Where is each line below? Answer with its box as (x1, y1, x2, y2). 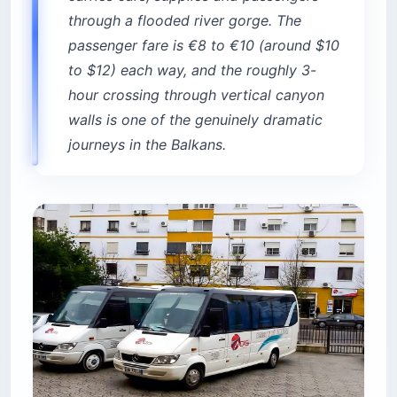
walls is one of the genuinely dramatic (68, 110, 323, 128)
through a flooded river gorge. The (68, 11, 301, 29)
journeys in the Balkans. (68, 135, 226, 153)
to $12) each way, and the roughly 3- (68, 60, 316, 79)
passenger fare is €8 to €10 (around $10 (68, 35, 339, 54)
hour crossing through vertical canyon (68, 85, 324, 104)
